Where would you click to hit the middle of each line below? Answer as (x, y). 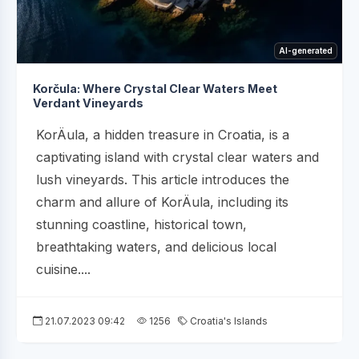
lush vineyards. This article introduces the (163, 179)
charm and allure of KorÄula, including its (162, 202)
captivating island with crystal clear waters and (177, 157)
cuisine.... (63, 269)
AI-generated (306, 50)
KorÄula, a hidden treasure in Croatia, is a (163, 134)
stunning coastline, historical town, (141, 224)
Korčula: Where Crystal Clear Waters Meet (155, 88)
